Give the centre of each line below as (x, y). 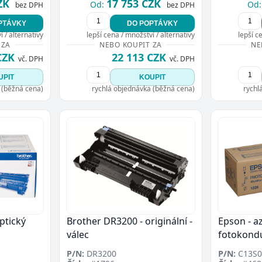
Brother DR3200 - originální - (130, 221)
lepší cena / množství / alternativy (141, 35)
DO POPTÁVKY (152, 24)
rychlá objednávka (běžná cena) (143, 89)
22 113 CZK (139, 58)
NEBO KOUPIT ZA (131, 45)
